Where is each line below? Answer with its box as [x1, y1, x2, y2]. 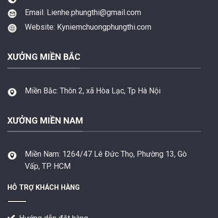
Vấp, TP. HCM [24, 162, 71, 171]
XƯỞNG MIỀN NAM [7, 115, 83, 126]
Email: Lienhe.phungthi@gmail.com [24, 7, 141, 17]
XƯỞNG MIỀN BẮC [7, 52, 80, 62]
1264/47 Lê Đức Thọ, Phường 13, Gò [62, 149, 187, 159]
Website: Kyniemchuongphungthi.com [24, 22, 151, 32]
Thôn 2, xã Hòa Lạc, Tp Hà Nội [59, 86, 161, 95]
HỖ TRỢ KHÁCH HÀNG [7, 183, 80, 192]
